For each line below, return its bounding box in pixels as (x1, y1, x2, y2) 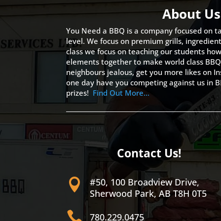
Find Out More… (93, 88, 150, 98)
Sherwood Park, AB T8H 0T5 (89, 187, 207, 200)
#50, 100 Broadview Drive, (89, 176, 199, 188)
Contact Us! (117, 145, 182, 161)
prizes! (66, 88, 93, 98)
